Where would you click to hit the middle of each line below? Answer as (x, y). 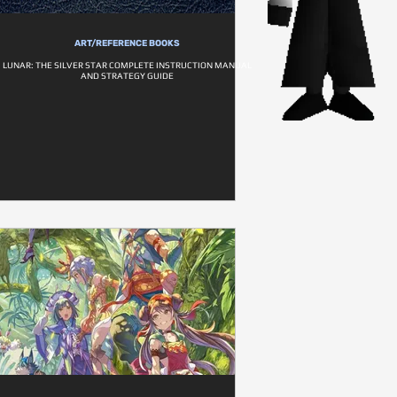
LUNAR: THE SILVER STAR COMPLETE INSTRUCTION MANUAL (127, 65)
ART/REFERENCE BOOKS (127, 43)
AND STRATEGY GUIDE (127, 76)
